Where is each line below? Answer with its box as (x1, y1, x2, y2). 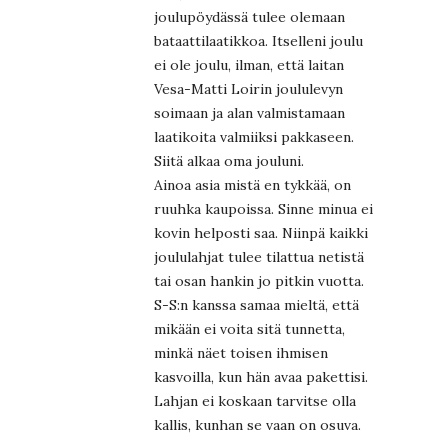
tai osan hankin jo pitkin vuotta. (154, 271, 364, 290)
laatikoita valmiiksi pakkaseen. (154, 127, 354, 146)
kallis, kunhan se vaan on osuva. (154, 415, 361, 434)
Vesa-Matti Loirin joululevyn (154, 79, 343, 98)
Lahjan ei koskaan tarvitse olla (154, 391, 356, 410)
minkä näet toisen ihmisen (154, 343, 328, 362)
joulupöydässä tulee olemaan (154, 7, 345, 26)
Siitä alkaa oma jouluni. (154, 151, 304, 170)
